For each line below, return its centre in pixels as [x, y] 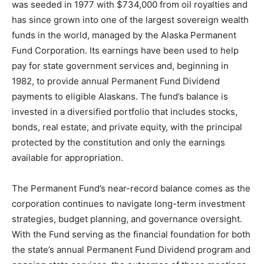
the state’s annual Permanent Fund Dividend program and [131, 250]
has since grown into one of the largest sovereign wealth [130, 20]
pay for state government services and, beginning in [120, 66]
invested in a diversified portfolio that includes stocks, [125, 112]
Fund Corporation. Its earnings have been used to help [125, 50]
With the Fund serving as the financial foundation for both [131, 234]
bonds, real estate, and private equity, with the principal [127, 127]
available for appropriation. [67, 158]
